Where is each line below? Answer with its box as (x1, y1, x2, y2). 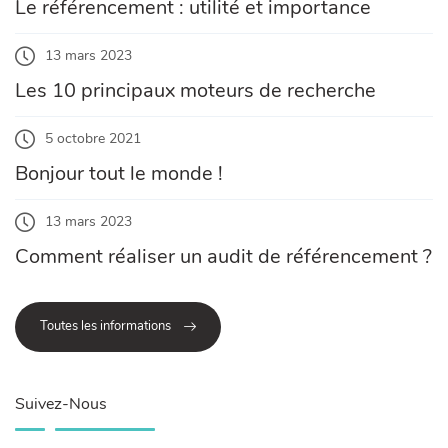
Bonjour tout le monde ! (15, 160, 223, 188)
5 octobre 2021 (45, 129, 141, 149)
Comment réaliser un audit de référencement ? (15, 243, 432, 271)
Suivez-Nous (15, 392, 107, 415)
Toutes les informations (40, 317, 171, 336)
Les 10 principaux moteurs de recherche (15, 77, 376, 105)
